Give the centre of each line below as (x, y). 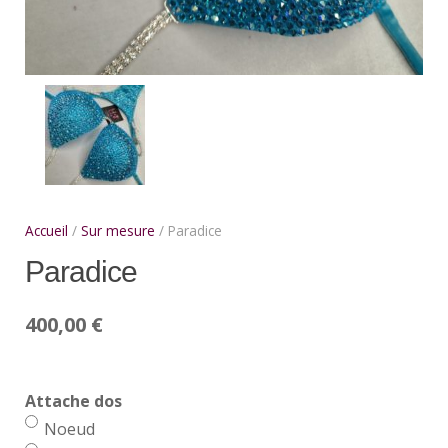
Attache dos (73, 401)
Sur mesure (118, 231)
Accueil (46, 231)
